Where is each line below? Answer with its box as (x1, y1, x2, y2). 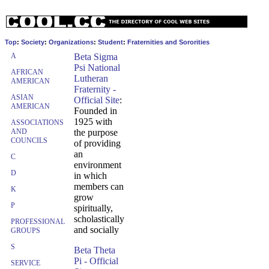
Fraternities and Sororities (127, 38, 210, 46)
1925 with (74, 116, 112, 127)
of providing (74, 138, 121, 148)
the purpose (74, 127, 118, 138)
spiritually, (74, 203, 113, 213)
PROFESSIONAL (11, 217, 65, 226)
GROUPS (11, 226, 40, 235)
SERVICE (11, 259, 40, 267)
